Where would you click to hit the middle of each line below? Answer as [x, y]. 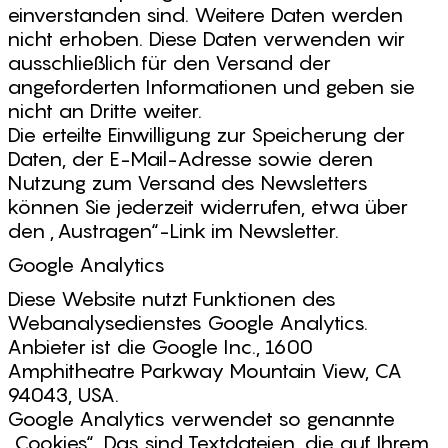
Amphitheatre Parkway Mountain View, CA [204, 371]
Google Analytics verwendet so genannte [201, 419]
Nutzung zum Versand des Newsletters [187, 183]
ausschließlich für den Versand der [169, 63]
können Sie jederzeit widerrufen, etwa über [207, 207]
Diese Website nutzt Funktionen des [171, 299]
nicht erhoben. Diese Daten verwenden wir [206, 39]
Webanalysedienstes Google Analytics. [187, 323]
